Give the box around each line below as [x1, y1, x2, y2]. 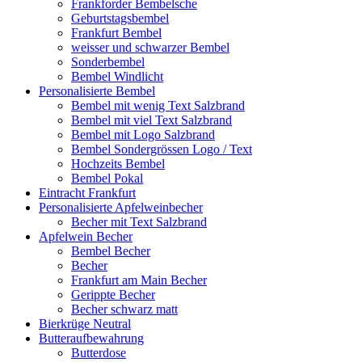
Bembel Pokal [71, 170, 143, 185]
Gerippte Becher [71, 287, 155, 301]
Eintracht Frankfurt [39, 185, 136, 200]
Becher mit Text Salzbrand [71, 214, 207, 229]
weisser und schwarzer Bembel [71, 40, 229, 54]
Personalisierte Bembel [39, 83, 155, 98]
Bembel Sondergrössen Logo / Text [71, 141, 252, 156]
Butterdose [71, 345, 126, 360]
